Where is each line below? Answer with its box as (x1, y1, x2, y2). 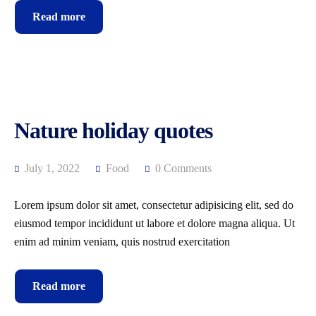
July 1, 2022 (22, 162, 80, 174)
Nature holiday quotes (14, 118, 212, 143)
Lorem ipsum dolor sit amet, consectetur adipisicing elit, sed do (14, 199, 293, 211)
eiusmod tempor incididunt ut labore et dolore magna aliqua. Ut (14, 217, 295, 229)
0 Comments (155, 162, 212, 174)
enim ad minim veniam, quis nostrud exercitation (14, 236, 230, 248)
